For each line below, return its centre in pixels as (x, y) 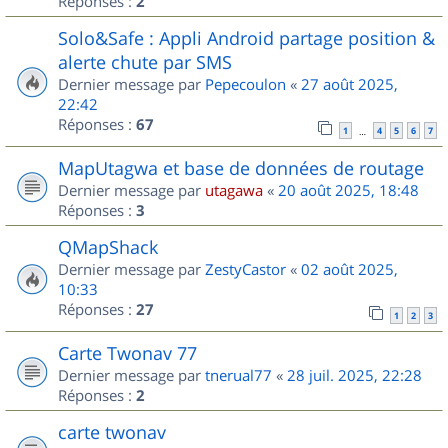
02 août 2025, (349, 268)
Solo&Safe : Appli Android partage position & (246, 37)
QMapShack (108, 246)
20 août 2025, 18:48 (348, 189)
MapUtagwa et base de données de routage (241, 167)
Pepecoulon (245, 83)
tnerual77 (238, 374)
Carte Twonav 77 (127, 352)
